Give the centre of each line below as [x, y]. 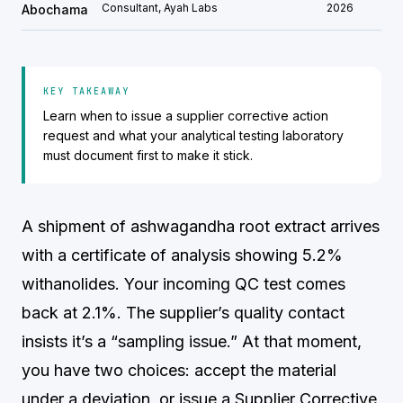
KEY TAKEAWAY [86, 91]
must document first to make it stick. [148, 155]
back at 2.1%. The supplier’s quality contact [183, 313]
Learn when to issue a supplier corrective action [186, 116]
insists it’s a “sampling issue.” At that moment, [192, 341]
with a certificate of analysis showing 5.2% [182, 255]
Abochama [55, 9]
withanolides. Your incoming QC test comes [184, 284]
